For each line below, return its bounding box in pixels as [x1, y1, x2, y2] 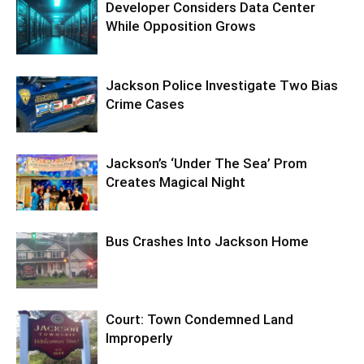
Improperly [106, 330, 172, 346]
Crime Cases [106, 96, 184, 112]
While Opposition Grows [106, 18, 256, 34]
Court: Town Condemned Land [106, 311, 293, 327]
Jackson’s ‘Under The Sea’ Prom [106, 155, 307, 171]
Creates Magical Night [106, 174, 245, 190]
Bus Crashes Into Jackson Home [106, 233, 309, 249]
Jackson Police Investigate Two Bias [106, 77, 338, 93]
